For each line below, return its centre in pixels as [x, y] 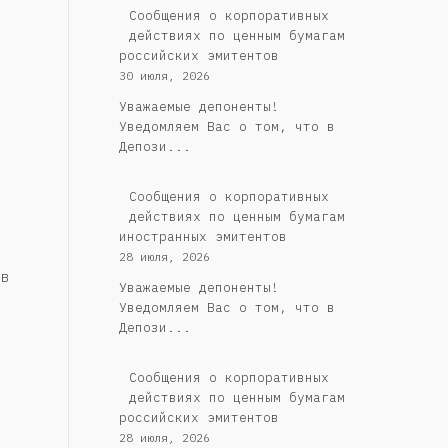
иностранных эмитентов [202, 236]
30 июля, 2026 [164, 75]
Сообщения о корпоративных [228, 196]
